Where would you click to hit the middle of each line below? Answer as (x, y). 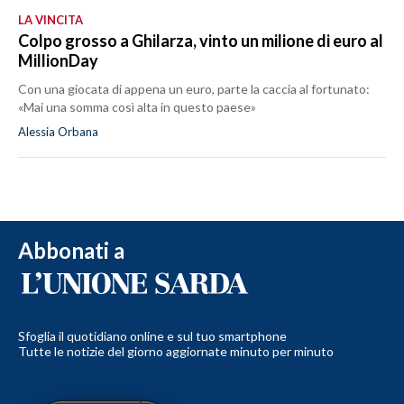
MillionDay (58, 61)
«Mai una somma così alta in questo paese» (137, 107)
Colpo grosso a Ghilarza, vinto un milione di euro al (201, 41)
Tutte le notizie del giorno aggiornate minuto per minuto (176, 352)
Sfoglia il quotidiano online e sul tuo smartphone (152, 336)
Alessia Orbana (58, 132)
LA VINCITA (50, 20)
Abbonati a (71, 251)
